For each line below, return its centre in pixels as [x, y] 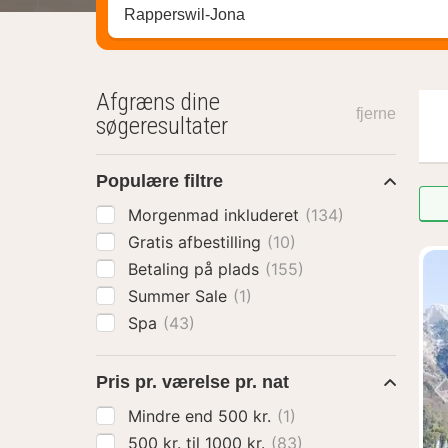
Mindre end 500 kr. [247, 416]
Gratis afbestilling [197, 242]
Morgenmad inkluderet [216, 215]
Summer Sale [180, 296]
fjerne [375, 113]
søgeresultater [162, 126]
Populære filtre [159, 181]
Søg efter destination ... [206, 15]
